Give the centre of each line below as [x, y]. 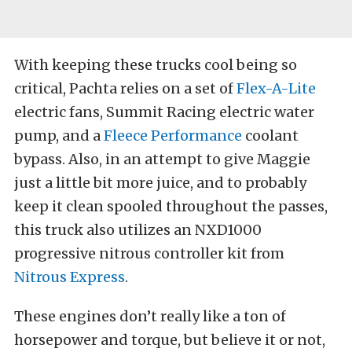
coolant [270, 136]
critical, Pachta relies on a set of [125, 88]
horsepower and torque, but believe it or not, [170, 340]
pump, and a [59, 136]
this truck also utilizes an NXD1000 [138, 230]
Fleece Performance [173, 136]
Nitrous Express [70, 277]
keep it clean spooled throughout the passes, [171, 206]
